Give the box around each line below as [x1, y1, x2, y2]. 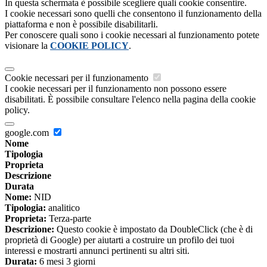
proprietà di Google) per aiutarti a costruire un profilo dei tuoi [5, 235, 234, 246]
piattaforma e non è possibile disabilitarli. [5, 19, 158, 30]
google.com [5, 128, 51, 138]
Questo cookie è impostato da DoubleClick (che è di [54, 224, 253, 235]
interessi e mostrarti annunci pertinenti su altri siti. [5, 246, 190, 256]
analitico [46, 203, 80, 213]
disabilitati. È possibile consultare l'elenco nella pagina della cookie [5, 94, 256, 105]
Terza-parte [46, 213, 91, 224]
